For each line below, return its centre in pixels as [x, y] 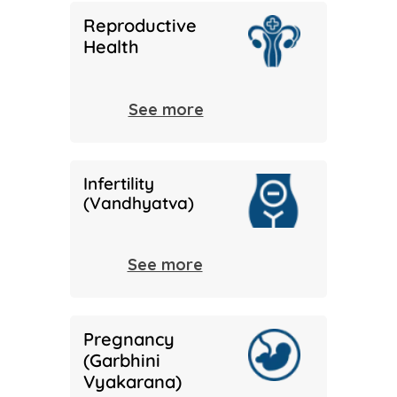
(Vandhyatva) [139, 203]
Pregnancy [129, 339]
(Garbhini [122, 360]
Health [111, 47]
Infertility [119, 183]
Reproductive [140, 25]
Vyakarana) [132, 381]
